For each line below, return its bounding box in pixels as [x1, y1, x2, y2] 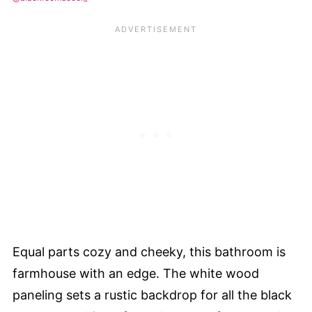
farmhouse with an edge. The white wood [13, 265, 259, 281]
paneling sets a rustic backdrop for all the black [13, 287, 292, 302]
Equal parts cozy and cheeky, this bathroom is [13, 244, 286, 259]
